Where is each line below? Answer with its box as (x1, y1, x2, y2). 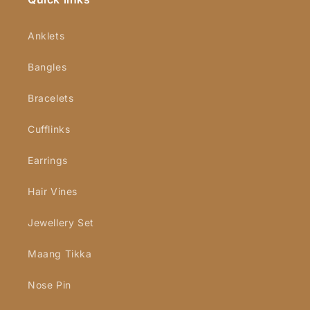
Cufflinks (28, 123, 71, 135)
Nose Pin (28, 279, 71, 291)
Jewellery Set (28, 217, 94, 228)
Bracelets (28, 92, 74, 104)
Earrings (28, 154, 68, 166)
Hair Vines (28, 185, 77, 197)
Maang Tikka (28, 248, 92, 259)
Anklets (28, 30, 65, 42)
